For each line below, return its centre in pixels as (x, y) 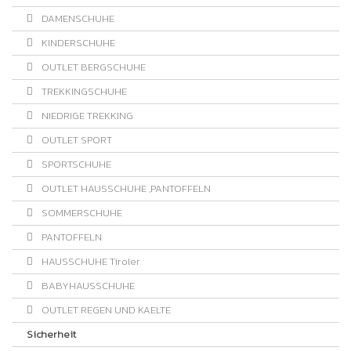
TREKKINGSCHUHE (83, 91)
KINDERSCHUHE (77, 43)
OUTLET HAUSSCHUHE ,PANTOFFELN (125, 188)
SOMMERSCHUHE (81, 213)
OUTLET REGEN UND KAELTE (105, 310)
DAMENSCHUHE (77, 18)
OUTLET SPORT (76, 140)
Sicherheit (51, 334)
